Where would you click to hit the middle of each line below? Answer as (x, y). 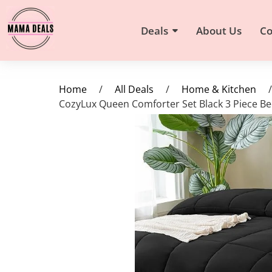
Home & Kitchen (219, 90)
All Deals (134, 90)
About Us (219, 30)
